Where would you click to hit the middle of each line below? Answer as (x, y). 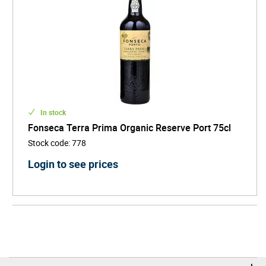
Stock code (48, 142)
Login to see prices (73, 164)
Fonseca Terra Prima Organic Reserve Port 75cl (129, 127)
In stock (52, 112)
